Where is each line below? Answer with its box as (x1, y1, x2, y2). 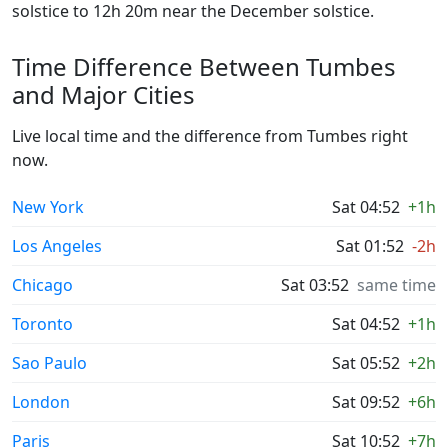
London (12, 391, 70, 413)
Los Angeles (12, 235, 102, 257)
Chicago (12, 274, 73, 296)
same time (357, 274, 436, 296)
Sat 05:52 (332, 352, 400, 374)
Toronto (12, 313, 73, 335)
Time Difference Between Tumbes (12, 50, 396, 83)
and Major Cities (12, 78, 195, 111)
